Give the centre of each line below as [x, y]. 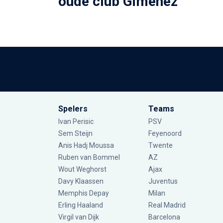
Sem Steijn [76, 134]
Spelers [73, 109]
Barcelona [164, 217]
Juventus [163, 181]
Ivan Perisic [76, 122]
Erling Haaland [81, 205]
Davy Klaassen [82, 181]
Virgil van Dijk [79, 217]
